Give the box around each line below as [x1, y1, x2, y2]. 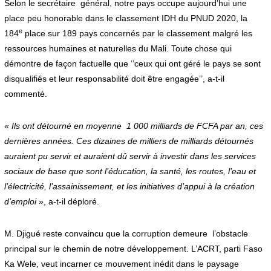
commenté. [4, 89, 47, 99]
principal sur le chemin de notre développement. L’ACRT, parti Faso [4, 244, 263, 254]
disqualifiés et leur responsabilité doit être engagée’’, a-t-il [4, 74, 224, 84]
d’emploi [4, 197, 36, 207]
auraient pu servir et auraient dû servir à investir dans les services [4, 151, 256, 162]
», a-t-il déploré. [36, 197, 99, 207]
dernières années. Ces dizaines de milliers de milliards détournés [4, 136, 253, 146]
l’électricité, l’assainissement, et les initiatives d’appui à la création [4, 181, 255, 192]
